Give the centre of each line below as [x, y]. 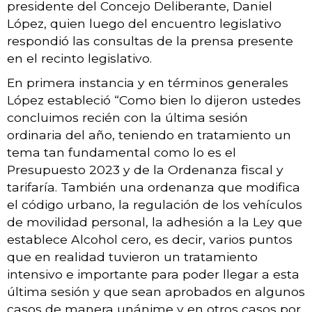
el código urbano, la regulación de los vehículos [155, 204]
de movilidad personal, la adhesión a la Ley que [155, 221]
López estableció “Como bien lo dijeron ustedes [154, 100]
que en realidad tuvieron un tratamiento [132, 256]
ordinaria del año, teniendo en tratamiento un [149, 134]
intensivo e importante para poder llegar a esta [153, 274]
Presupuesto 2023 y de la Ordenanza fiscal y [145, 169]
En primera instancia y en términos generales [148, 82]
